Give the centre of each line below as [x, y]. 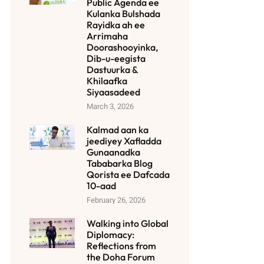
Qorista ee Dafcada [128, 174]
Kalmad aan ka [117, 129]
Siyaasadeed [113, 92]
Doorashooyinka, [122, 47]
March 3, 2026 [110, 106]
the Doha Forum [121, 257]
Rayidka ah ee [115, 24]
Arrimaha [107, 36]
